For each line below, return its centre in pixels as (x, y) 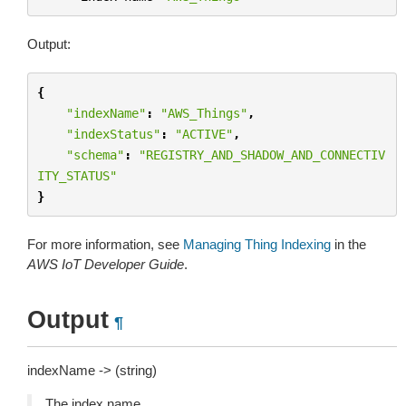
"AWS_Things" (203, 113)
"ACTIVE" (203, 134)
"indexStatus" (113, 134)
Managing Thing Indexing (257, 244)
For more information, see (105, 244)
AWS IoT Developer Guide (106, 264)
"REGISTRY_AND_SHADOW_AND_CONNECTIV (261, 155)
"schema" (95, 155)
